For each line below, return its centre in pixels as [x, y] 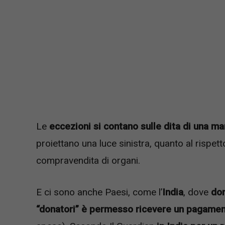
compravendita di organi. [88, 161]
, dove [197, 192]
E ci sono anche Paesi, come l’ [99, 192]
